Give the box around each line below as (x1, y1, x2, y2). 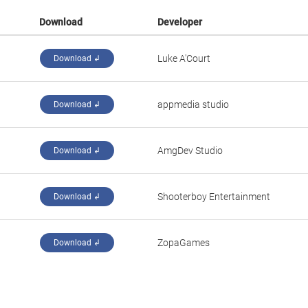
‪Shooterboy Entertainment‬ (157, 191, 270, 202)
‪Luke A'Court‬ (157, 53, 210, 64)
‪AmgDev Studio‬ (157, 145, 223, 156)
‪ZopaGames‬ (157, 237, 210, 248)
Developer (157, 16, 202, 27)
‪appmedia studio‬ (157, 99, 229, 110)
